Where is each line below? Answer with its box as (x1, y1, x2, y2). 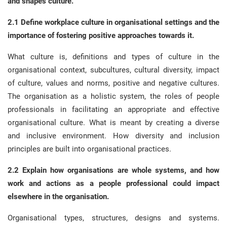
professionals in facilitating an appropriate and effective (8, 105, 219, 114)
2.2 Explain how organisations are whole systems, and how (8, 166, 219, 175)
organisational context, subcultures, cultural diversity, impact (8, 65, 219, 74)
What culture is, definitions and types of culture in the (8, 52, 219, 61)
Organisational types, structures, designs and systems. (8, 213, 219, 222)
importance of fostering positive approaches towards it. (8, 31, 194, 40)
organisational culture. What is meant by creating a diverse (8, 118, 219, 127)
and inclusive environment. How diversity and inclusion (8, 131, 219, 140)
